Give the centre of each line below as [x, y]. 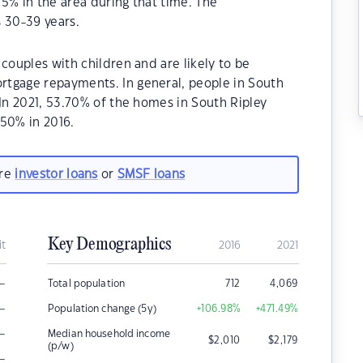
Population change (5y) [102, 309]
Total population [87, 284]
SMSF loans [152, 174]
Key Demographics [109, 245]
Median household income [109, 334]
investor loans [56, 174]
